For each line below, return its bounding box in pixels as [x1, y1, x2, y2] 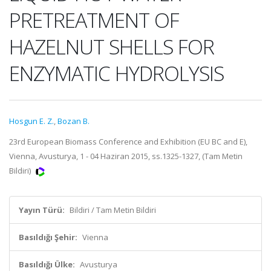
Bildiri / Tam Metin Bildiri [70, 204, 156, 215]
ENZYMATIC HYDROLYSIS [9, 59, 224, 87]
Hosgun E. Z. [9, 116, 54, 126]
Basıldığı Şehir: [19, 232, 77, 243]
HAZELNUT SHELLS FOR [9, 33, 214, 60]
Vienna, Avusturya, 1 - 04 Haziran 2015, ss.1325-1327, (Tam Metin [9, 151, 243, 162]
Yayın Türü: [19, 204, 65, 215]
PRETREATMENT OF [9, 6, 179, 34]
